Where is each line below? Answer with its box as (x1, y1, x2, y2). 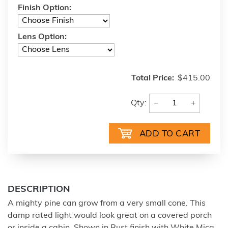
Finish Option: (18, 4, 71, 12)
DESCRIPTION (8, 185, 70, 194)
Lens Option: (18, 33, 67, 41)
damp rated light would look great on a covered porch (8, 212, 212, 220)
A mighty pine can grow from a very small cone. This (8, 199, 206, 208)
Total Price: (131, 74, 174, 82)
